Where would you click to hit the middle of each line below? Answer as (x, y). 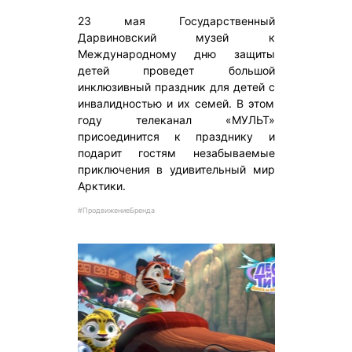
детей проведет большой (176, 70)
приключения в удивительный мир (176, 169)
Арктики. (104, 185)
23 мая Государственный (176, 20)
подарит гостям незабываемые (176, 152)
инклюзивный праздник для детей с (176, 86)
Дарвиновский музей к (176, 37)
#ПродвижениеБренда (116, 210)
